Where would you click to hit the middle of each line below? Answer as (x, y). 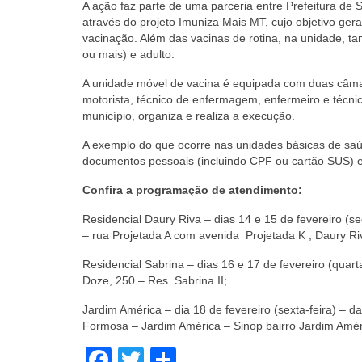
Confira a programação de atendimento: (192, 190)
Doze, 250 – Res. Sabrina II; (155, 280)
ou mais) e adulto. (128, 54)
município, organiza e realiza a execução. (189, 116)
